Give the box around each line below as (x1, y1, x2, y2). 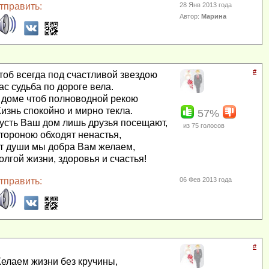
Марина (201, 13, 227, 20)
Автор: (180, 13, 202, 20)
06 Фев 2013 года (180, 176, 232, 184)
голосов (199, 122, 225, 130)
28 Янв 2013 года (180, 1, 232, 9)
